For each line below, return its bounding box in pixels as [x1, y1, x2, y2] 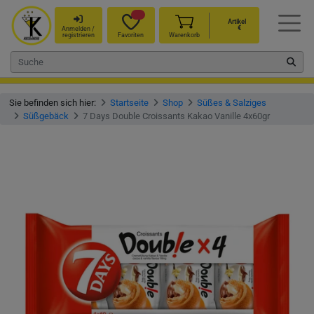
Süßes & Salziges [197, 97, 266, 108]
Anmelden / [62, 25, 95, 32]
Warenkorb [168, 31, 200, 39]
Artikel [226, 18, 246, 26]
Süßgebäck [23, 110, 69, 121]
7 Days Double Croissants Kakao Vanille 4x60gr [83, 110, 270, 121]
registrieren [62, 31, 95, 39]
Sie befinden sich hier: [9, 97, 96, 108]
